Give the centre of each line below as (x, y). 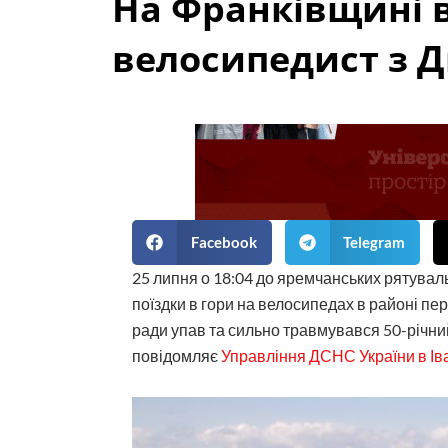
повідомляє (176, 355)
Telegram (374, 242)
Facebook (223, 242)
